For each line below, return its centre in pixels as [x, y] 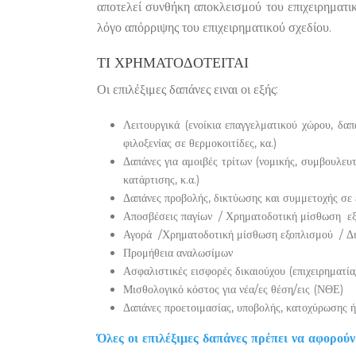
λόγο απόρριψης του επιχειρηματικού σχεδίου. [214, 27]
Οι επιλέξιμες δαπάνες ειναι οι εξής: [188, 89]
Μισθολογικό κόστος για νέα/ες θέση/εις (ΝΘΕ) [233, 289]
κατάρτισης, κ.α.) [161, 180]
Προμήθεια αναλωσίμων [178, 253]
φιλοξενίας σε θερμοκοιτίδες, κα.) [199, 143]
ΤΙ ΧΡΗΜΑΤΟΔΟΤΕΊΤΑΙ [173, 63]
